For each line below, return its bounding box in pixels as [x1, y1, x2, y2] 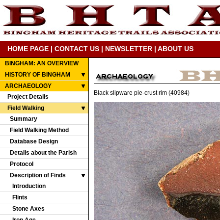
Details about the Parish [10, 149, 77, 156]
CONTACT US [55, 45, 99, 53]
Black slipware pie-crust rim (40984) [94, 89, 190, 96]
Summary [10, 115, 37, 122]
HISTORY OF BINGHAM [5, 71, 70, 78]
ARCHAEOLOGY [5, 82, 52, 89]
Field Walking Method [10, 127, 69, 134]
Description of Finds [10, 172, 66, 179]
